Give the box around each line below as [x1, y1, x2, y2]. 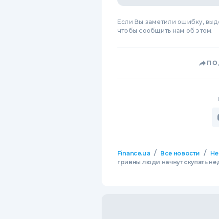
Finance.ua [117, 150, 151, 157]
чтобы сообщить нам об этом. [117, 27, 213, 34]
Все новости [160, 150, 200, 157]
